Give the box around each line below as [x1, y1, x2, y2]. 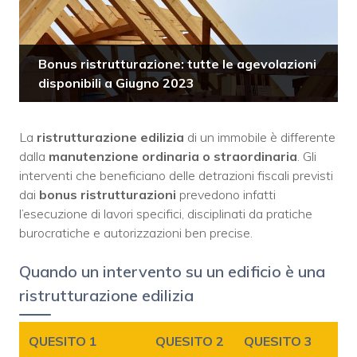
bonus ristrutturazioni [39, 186, 176, 203]
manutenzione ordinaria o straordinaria [49, 148, 297, 165]
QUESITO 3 [244, 333, 312, 350]
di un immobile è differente [184, 129, 335, 146]
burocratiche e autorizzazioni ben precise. [19, 225, 256, 241]
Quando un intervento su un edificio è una [19, 261, 325, 282]
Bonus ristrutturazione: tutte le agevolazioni [38, 56, 316, 73]
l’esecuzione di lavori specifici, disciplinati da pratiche [19, 206, 312, 222]
